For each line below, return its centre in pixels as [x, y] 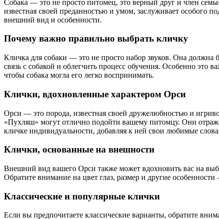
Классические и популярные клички [82, 196]
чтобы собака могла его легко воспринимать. [79, 75]
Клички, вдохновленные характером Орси [95, 94]
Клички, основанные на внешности [79, 150]
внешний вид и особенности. [53, 20]
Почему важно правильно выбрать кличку [96, 39]
